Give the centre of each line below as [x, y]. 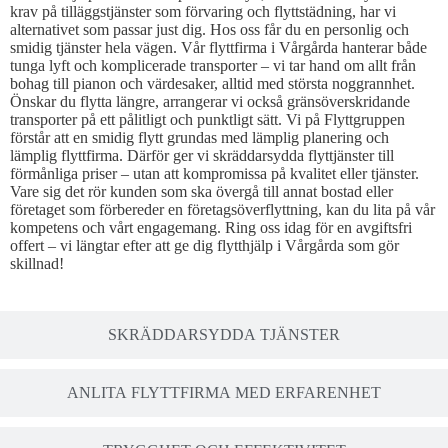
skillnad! [37, 263]
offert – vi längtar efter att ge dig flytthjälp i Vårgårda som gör [204, 245]
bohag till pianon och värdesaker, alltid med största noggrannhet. [212, 83]
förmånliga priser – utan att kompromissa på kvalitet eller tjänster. [214, 173]
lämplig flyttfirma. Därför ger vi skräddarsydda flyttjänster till [202, 155]
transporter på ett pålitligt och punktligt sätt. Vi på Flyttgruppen [207, 119]
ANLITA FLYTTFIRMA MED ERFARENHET [224, 392]
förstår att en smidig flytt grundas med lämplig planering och [199, 137]
